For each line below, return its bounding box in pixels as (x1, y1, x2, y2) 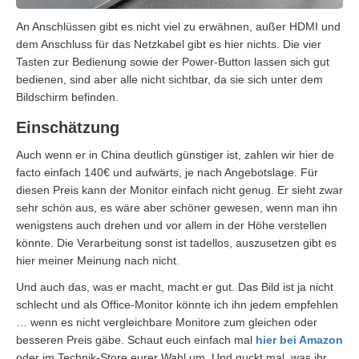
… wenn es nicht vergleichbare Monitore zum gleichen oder (16, 316, 317, 329)
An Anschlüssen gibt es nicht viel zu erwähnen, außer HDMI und (16, 20, 341, 34)
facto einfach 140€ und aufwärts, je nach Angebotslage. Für (16, 166, 318, 179)
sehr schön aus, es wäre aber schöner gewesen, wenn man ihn (16, 201, 337, 215)
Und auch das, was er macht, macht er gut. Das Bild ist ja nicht (16, 280, 333, 294)
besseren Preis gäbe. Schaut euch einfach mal (16, 333, 256, 347)
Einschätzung (16, 119, 119, 137)
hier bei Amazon (256, 333, 343, 347)
